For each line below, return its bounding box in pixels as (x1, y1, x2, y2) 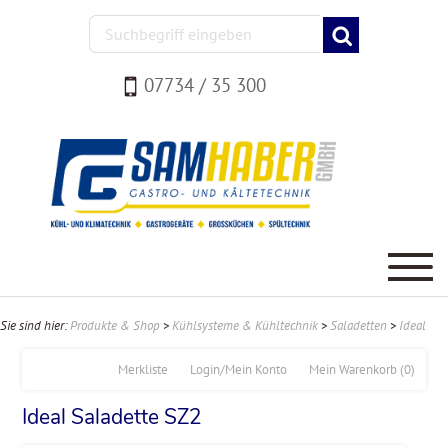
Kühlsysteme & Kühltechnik (172, 316, 318, 334)
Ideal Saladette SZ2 (22, 402, 203, 431)
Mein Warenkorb (308, 360, 397, 378)
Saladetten (330, 316, 387, 334)
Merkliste (117, 360, 168, 378)
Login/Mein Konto (189, 360, 287, 378)
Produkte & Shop (70, 316, 160, 334)
